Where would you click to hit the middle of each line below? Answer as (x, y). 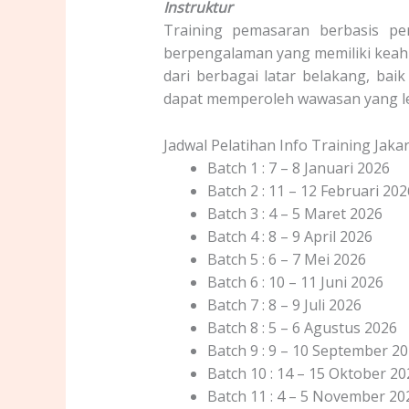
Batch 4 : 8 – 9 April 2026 (289, 236)
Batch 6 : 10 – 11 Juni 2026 (295, 282)
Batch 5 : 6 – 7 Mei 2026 (286, 259)
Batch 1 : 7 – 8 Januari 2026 (298, 168)
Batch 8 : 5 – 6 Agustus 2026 (302, 327)
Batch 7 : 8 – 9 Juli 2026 (284, 304)
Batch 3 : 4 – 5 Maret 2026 (294, 213)
